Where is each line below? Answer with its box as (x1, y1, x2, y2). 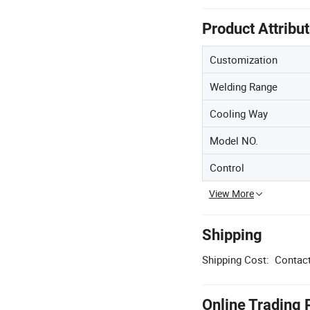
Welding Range (210, 80, 277, 93)
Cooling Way (210, 107, 268, 120)
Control (210, 161, 244, 174)
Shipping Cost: (202, 253, 269, 266)
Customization (210, 53, 277, 66)
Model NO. (210, 134, 258, 147)
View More (209, 187, 254, 200)
